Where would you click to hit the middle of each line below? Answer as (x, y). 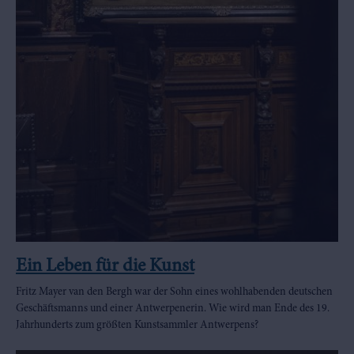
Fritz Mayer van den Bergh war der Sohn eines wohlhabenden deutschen (174, 293)
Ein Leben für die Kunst (105, 267)
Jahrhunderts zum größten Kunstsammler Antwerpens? (137, 326)
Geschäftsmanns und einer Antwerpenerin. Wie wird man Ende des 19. (173, 309)
